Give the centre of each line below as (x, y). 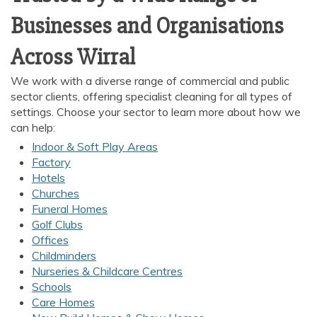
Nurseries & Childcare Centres (107, 271)
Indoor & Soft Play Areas (95, 146)
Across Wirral (73, 57)
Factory (51, 162)
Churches (56, 193)
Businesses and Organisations (147, 26)
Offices (50, 240)
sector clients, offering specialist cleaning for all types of (151, 96)
